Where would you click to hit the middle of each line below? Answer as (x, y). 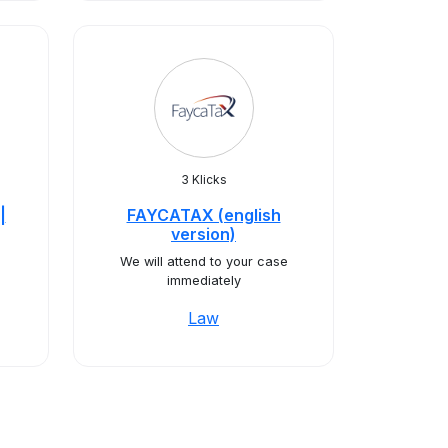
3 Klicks (203, 179)
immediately (203, 280)
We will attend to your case (203, 261)
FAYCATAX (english (203, 215)
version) (203, 234)
